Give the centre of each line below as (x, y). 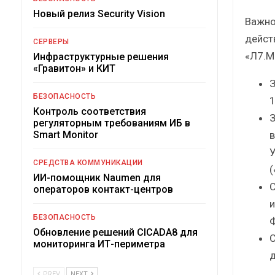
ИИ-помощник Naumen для (97, 177)
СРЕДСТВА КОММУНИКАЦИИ (88, 162)
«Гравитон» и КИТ (74, 68)
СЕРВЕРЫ (51, 41)
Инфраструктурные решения (101, 56)
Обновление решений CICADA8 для (115, 232)
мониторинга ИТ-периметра (99, 244)
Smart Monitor (66, 134)
